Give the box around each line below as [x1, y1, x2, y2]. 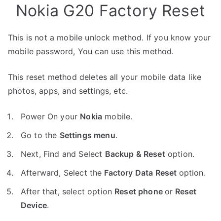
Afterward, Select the [21, 167, 102, 178]
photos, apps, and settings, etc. [8, 85, 128, 96]
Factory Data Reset [102, 167, 179, 178]
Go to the [21, 130, 60, 140]
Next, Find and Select [21, 148, 105, 159]
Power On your [21, 111, 80, 121]
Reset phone [114, 186, 165, 196]
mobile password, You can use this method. [8, 46, 174, 56]
